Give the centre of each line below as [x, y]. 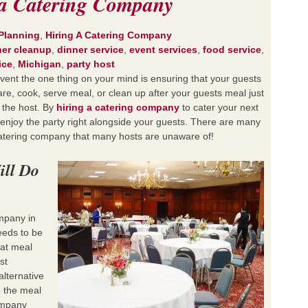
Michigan [40, 64]
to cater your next [219, 107]
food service [232, 49]
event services [163, 49]
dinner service [90, 49]
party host [91, 64]
